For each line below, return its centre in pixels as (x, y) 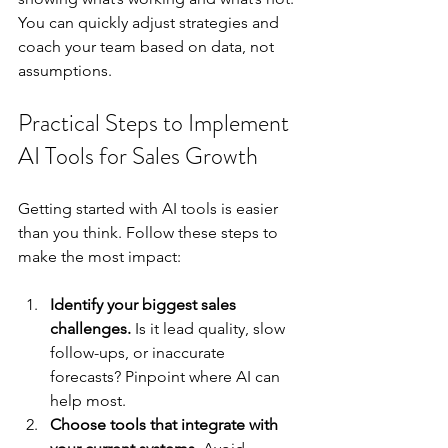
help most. (88, 400)
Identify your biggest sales (145, 304)
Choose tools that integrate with (166, 424)
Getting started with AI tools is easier (150, 208)
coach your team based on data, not (148, 46)
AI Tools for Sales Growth (138, 155)
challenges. (90, 328)
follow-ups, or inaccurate (139, 352)
